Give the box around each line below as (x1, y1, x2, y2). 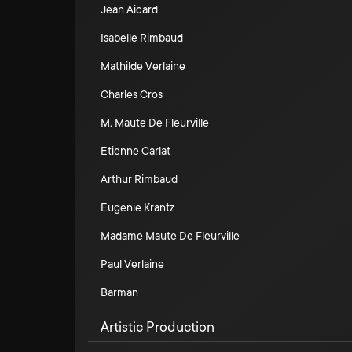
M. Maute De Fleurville (101, 116, 209, 129)
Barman (101, 286, 138, 299)
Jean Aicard (101, 3, 158, 16)
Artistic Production (101, 319, 214, 335)
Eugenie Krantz (101, 201, 174, 214)
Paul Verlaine (101, 258, 164, 270)
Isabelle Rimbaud (101, 31, 183, 44)
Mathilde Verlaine (101, 60, 185, 72)
